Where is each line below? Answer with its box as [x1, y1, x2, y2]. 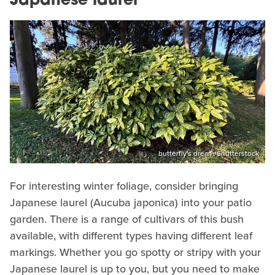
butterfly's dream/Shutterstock [158, 148, 259, 160]
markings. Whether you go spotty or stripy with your [10, 244, 261, 261]
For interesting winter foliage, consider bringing [10, 178, 238, 195]
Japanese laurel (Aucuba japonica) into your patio [10, 195, 252, 211]
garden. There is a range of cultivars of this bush [10, 211, 244, 228]
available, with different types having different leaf [10, 228, 252, 244]
